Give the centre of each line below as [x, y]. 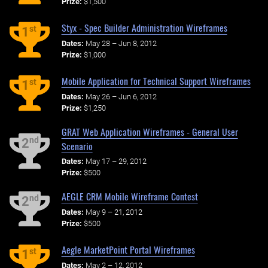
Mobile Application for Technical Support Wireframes [156, 80]
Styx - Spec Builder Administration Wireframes [144, 27]
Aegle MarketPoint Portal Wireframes [128, 250]
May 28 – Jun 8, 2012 [121, 43]
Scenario [77, 146]
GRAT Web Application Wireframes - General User [150, 131]
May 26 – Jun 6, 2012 [121, 96]
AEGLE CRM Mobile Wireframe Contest [130, 197]
